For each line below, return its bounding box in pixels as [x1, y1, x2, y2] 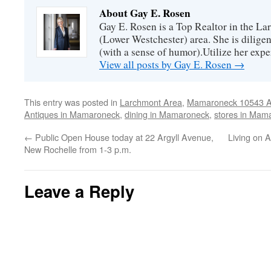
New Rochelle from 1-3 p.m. [24, 143, 131, 155]
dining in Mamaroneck [125, 108, 209, 120]
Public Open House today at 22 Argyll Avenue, [33, 131, 214, 143]
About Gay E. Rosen [99, 5, 191, 21]
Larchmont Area [120, 96, 182, 108]
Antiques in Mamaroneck [24, 108, 120, 120]
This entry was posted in [24, 96, 120, 108]
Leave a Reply [24, 179, 134, 203]
